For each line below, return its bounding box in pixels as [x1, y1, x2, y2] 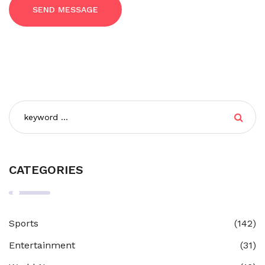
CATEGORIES [9, 163, 83, 177]
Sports [9, 218, 38, 230]
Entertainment [9, 240, 75, 251]
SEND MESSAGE [33, 5, 98, 15]
